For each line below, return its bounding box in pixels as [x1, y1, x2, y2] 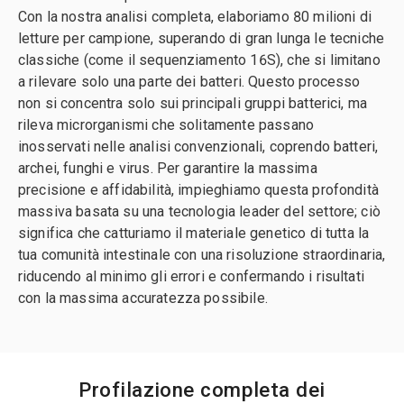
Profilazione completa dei [78, 378, 326, 402]
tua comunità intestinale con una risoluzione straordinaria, [18, 246, 386, 264]
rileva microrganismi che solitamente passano [18, 116, 315, 134]
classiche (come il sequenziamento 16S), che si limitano [18, 51, 381, 69]
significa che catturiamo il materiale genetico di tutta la [18, 225, 370, 243]
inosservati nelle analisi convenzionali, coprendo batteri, [18, 138, 379, 156]
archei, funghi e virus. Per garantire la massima [18, 160, 317, 178]
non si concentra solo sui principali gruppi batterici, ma [18, 95, 368, 113]
